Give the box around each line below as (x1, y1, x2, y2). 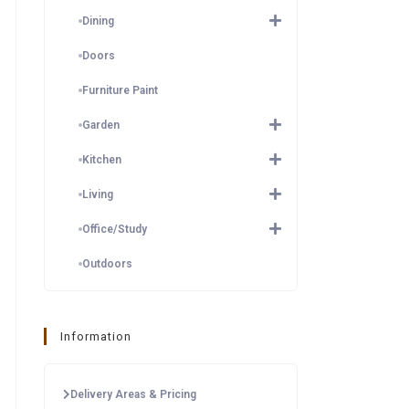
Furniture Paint (82, 84, 158, 97)
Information (60, 330, 131, 343)
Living (82, 188, 113, 201)
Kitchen (82, 153, 121, 166)
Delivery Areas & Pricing (70, 388, 196, 401)
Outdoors (82, 257, 132, 270)
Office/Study (82, 223, 147, 236)
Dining (82, 15, 114, 27)
